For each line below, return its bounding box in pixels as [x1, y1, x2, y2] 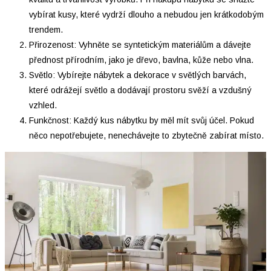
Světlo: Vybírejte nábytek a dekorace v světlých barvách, [29, 70, 246, 80]
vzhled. [29, 100, 57, 110]
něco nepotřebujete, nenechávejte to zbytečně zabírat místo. [29, 130, 264, 140]
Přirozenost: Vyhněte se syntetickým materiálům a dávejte [29, 39, 251, 50]
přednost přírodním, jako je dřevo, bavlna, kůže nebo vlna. [29, 54, 253, 65]
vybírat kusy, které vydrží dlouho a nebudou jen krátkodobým [29, 9, 264, 19]
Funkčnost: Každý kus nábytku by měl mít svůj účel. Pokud [29, 115, 254, 125]
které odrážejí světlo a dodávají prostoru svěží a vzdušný [29, 85, 252, 95]
